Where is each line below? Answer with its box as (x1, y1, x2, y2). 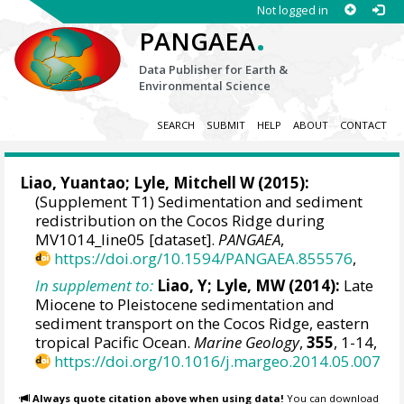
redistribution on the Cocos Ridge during (35, 210, 326, 232)
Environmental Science (139, 78, 271, 94)
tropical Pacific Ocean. (35, 331, 195, 353)
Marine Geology (194, 331, 300, 353)
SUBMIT (206, 118, 245, 133)
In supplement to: (35, 274, 154, 296)
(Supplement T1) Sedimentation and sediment (35, 191, 363, 213)
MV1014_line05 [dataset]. (35, 229, 219, 251)
